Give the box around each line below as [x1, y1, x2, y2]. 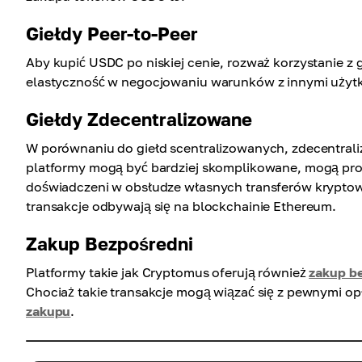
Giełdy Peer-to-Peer [26, 23, 198, 45]
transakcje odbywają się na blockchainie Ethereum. [26, 198, 337, 215]
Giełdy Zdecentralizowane [26, 108, 252, 131]
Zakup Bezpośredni [26, 233, 193, 255]
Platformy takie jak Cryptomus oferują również [26, 264, 309, 281]
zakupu [26, 303, 71, 320]
